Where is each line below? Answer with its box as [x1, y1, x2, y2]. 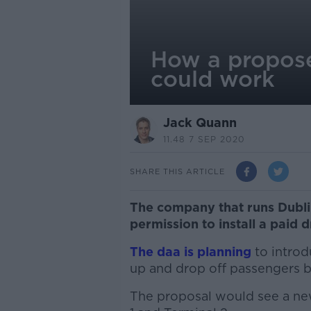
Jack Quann [162, 115, 237, 130]
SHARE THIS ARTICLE [129, 166, 225, 176]
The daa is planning [129, 244, 251, 259]
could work [150, 65, 275, 92]
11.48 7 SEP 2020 [162, 134, 245, 144]
